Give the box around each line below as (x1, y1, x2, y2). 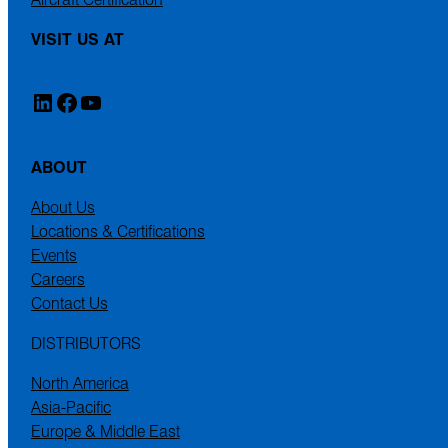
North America (30, 372, 129, 394)
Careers (30, 268, 85, 290)
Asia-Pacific (30, 396, 111, 418)
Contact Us (30, 292, 108, 314)
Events (30, 244, 77, 266)
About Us (30, 196, 95, 218)
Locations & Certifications (30, 220, 205, 242)
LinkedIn (29, 85, 118, 118)
